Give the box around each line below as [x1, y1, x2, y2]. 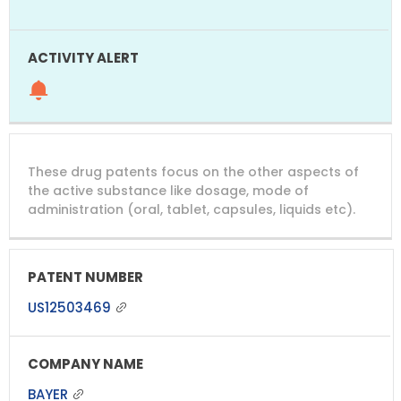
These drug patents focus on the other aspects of [28, 162, 359, 181]
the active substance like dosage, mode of [28, 181, 309, 200]
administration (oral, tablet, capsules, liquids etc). [28, 200, 355, 218]
